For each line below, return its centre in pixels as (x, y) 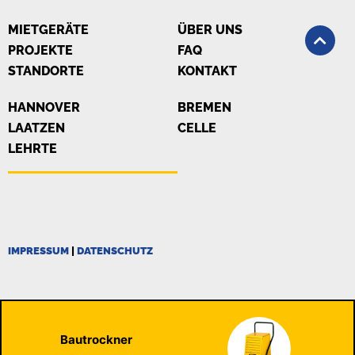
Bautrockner (97, 340)
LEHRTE (32, 149)
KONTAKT (207, 71)
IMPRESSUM (40, 251)
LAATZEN (36, 128)
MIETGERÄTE (48, 30)
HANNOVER (44, 108)
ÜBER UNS (210, 30)
